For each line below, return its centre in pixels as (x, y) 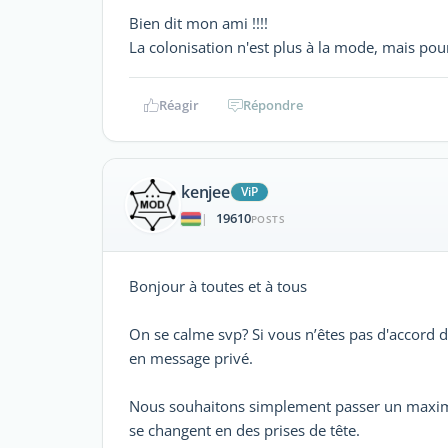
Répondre (273, 104)
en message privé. (191, 357)
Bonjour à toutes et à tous (218, 285)
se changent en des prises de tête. (244, 429)
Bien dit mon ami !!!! (198, 22)
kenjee (205, 192)
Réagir (178, 104)
